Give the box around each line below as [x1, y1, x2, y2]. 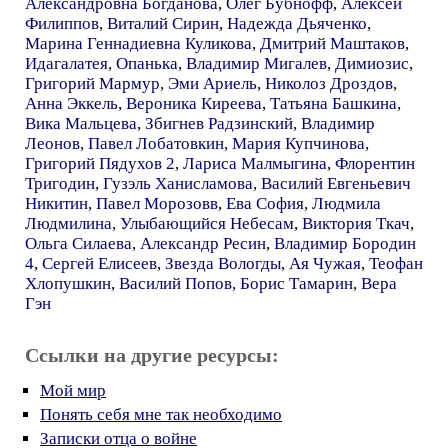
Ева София [226, 193, 304, 213]
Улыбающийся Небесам [120, 213, 294, 233]
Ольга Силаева [25, 233, 132, 253]
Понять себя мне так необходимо [40, 404, 282, 424]
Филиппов [25, 13, 99, 33]
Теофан [369, 253, 423, 273]
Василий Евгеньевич [261, 173, 411, 193]
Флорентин [335, 153, 415, 173]
